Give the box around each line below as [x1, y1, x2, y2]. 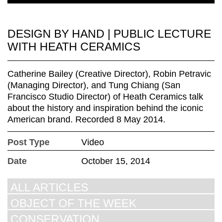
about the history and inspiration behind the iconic [7, 103, 203, 113]
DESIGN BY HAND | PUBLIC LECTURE [7, 27, 211, 41]
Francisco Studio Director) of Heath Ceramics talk [7, 92, 203, 102]
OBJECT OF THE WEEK [10, 197, 136, 210]
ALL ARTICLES [10, 181, 88, 194]
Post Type [7, 137, 50, 148]
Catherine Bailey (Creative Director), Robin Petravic [7, 69, 211, 79]
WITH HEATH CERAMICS [7, 40, 140, 54]
